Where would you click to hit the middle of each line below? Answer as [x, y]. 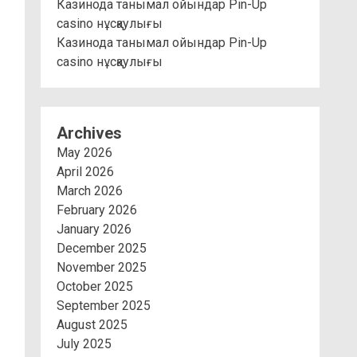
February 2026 [97, 210]
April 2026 [85, 172]
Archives [89, 133]
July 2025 [84, 344]
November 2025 [102, 267]
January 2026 [94, 229]
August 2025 [92, 325]
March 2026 [90, 191]
